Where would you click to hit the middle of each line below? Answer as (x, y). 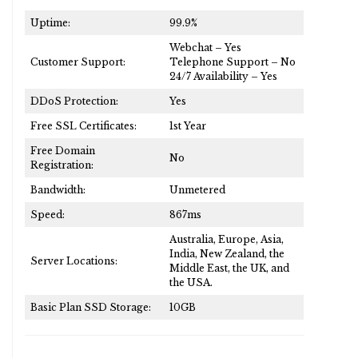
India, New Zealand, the (227, 253)
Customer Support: (78, 62)
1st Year (188, 125)
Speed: (48, 214)
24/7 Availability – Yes (223, 76)
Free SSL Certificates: (84, 125)
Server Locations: (74, 261)
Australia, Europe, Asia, (227, 239)
